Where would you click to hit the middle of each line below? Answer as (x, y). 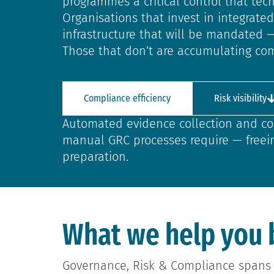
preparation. (95, 157)
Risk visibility (240, 98)
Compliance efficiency (127, 98)
